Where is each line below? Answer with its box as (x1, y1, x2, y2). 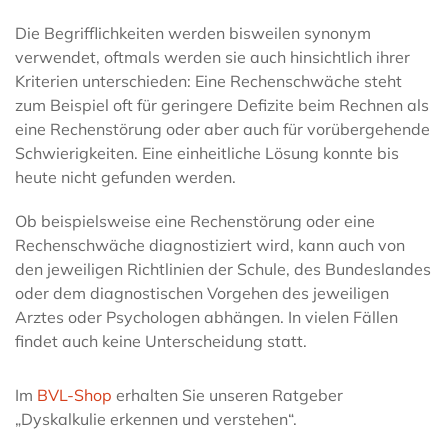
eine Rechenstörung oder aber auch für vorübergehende (15, 119, 430, 140)
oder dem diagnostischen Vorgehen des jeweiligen (15, 283, 389, 304)
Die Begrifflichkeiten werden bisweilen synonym (15, 23, 371, 44)
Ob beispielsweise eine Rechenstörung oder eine (15, 211, 375, 232)
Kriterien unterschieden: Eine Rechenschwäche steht (15, 71, 402, 92)
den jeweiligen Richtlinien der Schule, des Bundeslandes (15, 259, 431, 280)
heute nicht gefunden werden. (15, 167, 240, 188)
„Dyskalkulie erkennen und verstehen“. (15, 409, 301, 430)
